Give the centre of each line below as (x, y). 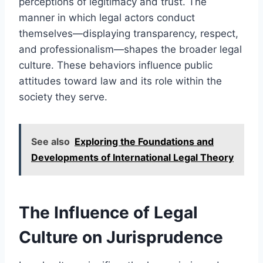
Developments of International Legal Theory (132, 157)
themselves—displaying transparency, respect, (129, 33)
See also (50, 141)
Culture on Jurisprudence (121, 237)
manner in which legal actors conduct (107, 17)
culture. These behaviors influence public (116, 65)
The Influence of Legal (108, 212)
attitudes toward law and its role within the (120, 81)
